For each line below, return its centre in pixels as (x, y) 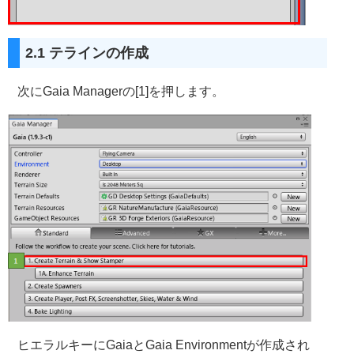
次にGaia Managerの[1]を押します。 (121, 92)
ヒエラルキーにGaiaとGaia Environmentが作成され (164, 345)
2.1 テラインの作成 (87, 53)
